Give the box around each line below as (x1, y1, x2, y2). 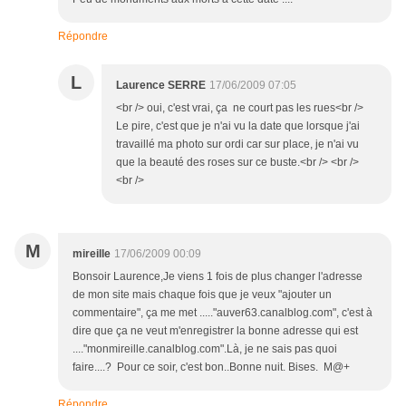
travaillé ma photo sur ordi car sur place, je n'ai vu (116, 138, 359, 151)
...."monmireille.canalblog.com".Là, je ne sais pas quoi (72, 343, 337, 356)
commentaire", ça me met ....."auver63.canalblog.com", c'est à (72, 306, 372, 320)
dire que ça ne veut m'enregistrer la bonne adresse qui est (72, 324, 358, 338)
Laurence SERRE (116, 79, 206, 92)
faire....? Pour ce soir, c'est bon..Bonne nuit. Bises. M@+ (72, 361, 350, 374)
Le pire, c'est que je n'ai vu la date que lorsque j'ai (116, 120, 360, 133)
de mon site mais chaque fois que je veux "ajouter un (72, 288, 332, 302)
